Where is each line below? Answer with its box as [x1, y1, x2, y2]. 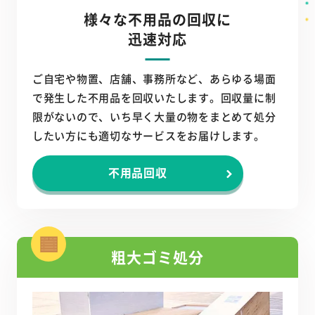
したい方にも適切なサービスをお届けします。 [32, 128, 265, 143]
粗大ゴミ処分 [110, 246, 205, 268]
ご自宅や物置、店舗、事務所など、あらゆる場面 [32, 71, 276, 86]
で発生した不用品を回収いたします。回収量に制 [32, 90, 276, 105]
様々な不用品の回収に [84, 9, 231, 30]
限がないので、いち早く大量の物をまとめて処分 [32, 109, 276, 124]
